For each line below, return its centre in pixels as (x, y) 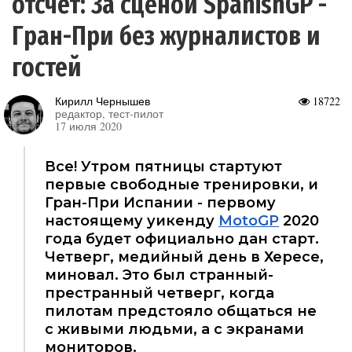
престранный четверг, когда (159, 293)
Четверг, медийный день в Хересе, (184, 257)
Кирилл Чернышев (103, 101)
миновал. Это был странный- (159, 275)
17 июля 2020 (88, 126)
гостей (47, 68)
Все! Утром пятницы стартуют (163, 167)
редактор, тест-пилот (109, 114)
